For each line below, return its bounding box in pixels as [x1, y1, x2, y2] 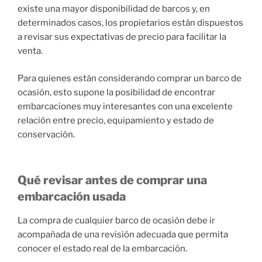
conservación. [18, 129, 75, 140]
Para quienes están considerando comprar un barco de [18, 73, 242, 84]
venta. [18, 46, 43, 57]
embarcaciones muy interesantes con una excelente [18, 101, 233, 112]
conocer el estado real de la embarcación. [18, 243, 187, 254]
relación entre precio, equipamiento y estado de [18, 115, 214, 126]
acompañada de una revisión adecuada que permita [18, 229, 228, 240]
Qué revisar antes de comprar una [18, 173, 207, 188]
